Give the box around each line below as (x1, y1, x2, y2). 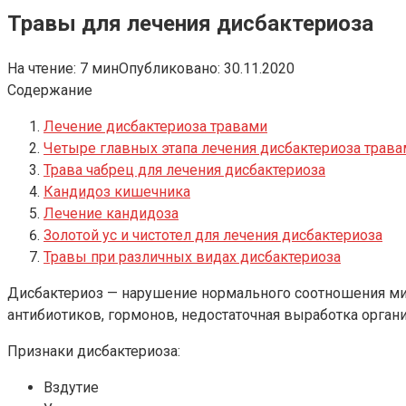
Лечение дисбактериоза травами (43, 117, 267, 135)
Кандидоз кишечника (43, 182, 190, 200)
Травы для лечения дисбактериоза (7, 10, 373, 36)
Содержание (7, 81, 92, 99)
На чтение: (7, 59, 76, 77)
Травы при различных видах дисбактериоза (43, 247, 341, 266)
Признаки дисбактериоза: (7, 342, 180, 360)
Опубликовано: (119, 59, 220, 77)
